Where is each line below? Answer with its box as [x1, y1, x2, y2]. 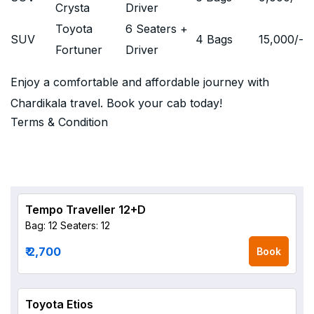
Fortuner [55, 43, 102, 57]
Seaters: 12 [60, 219, 110, 231]
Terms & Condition [11, 115, 108, 129]
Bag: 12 [25, 219, 57, 231]
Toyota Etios [25, 297, 93, 311]
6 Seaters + [125, 22, 188, 36]
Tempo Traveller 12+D [25, 203, 146, 217]
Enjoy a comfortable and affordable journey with [11, 75, 269, 89]
